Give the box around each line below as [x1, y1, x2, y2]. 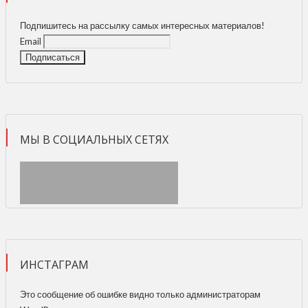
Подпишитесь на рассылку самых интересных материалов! [20, 19, 265, 31]
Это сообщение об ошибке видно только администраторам [20, 288, 261, 300]
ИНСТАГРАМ [20, 256, 89, 272]
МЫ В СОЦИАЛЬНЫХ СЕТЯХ [20, 131, 168, 147]
